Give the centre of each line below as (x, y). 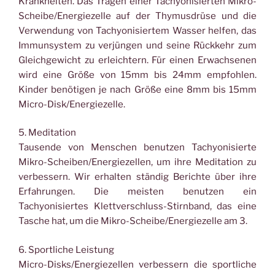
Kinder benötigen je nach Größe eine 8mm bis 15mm (137, 89)
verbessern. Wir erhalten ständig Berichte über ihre (137, 177)
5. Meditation (47, 133)
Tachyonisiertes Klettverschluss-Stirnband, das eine (137, 206)
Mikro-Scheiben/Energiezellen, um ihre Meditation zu (137, 162)
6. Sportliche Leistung (66, 250)
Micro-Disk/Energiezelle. (72, 104)
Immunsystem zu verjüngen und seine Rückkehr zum (137, 45)
